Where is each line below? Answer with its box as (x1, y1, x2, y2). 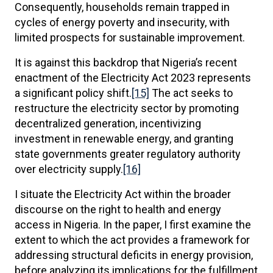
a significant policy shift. (15, 87, 132, 99)
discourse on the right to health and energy (15, 203, 221, 216)
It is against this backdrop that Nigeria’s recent (15, 56, 237, 69)
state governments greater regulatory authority (15, 147, 241, 160)
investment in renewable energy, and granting (15, 132, 233, 145)
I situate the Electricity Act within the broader (15, 188, 231, 200)
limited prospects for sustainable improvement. (15, 31, 245, 44)
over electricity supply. (15, 163, 123, 175)
